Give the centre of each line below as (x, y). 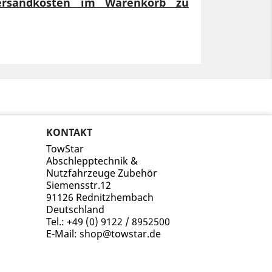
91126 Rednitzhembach (100, 197)
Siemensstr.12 (79, 185)
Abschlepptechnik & (92, 161)
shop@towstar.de (120, 234)
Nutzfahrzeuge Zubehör (102, 173)
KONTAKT (69, 132)
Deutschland (75, 209)
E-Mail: (63, 234)
